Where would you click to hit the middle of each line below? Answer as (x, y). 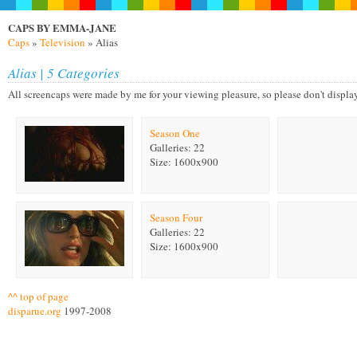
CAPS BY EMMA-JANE (62, 27)
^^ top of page (38, 296)
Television (63, 42)
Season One (175, 133)
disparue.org (35, 311)
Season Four (176, 218)
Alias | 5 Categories (64, 73)
